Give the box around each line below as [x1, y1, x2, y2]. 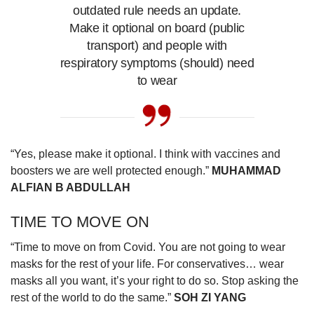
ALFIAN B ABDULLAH [11, 181, 130, 193]
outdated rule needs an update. [73, 3, 241, 18]
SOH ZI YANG [174, 291, 246, 303]
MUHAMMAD [212, 164, 281, 177]
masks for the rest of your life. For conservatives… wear [11, 257, 284, 270]
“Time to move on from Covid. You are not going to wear [11, 240, 285, 253]
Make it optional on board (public [69, 20, 245, 35]
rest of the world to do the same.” [11, 291, 174, 303]
